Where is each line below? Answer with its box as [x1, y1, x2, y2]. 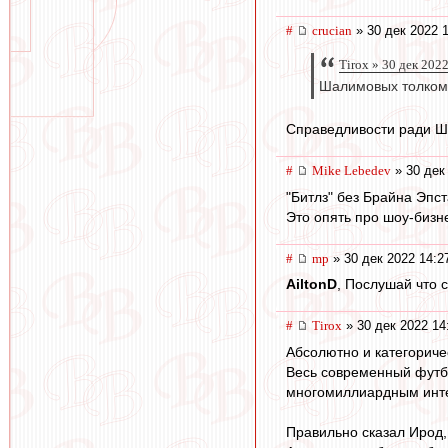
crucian [312, 22, 352, 38]
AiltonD [286, 276, 337, 293]
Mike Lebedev [312, 163, 391, 179]
